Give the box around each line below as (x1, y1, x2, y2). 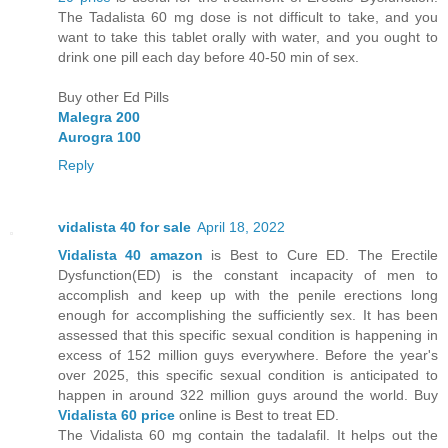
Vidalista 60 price (58, 407, 175, 424)
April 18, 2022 (197, 219, 285, 236)
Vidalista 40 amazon (58, 247, 212, 264)
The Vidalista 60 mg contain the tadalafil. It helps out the (58, 427, 438, 444)
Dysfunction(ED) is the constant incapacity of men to (58, 267, 438, 284)
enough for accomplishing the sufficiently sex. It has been (58, 307, 438, 324)
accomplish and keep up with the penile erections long (58, 287, 438, 304)
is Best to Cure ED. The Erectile (211, 247, 439, 264)
